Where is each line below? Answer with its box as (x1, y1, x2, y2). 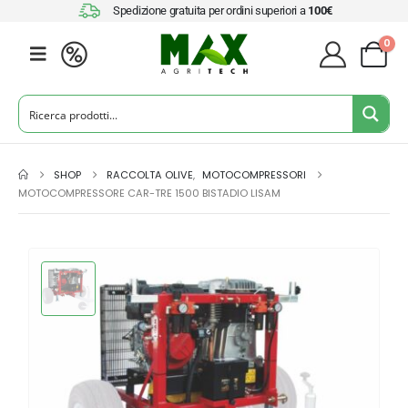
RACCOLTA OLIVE (107, 168, 194, 182)
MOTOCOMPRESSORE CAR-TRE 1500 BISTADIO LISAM (18, 186, 280, 200)
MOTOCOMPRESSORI (202, 168, 307, 182)
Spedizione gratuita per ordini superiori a (113, 4, 309, 17)
